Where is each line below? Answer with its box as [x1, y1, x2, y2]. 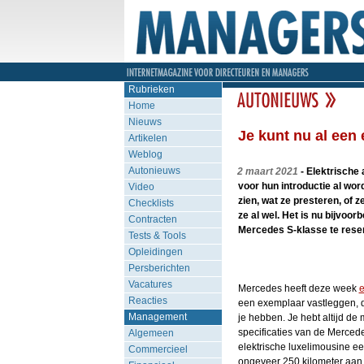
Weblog [128, 149, 162, 160]
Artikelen [128, 132, 167, 144]
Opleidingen [128, 246, 183, 258]
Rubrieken [128, 84, 175, 95]
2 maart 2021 [236, 166, 298, 177]
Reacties [128, 295, 167, 306]
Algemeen [128, 327, 174, 339]
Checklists [128, 197, 174, 209]
